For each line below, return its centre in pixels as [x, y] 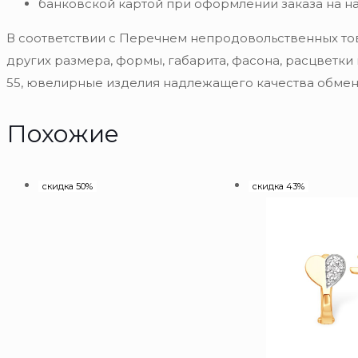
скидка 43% [279, 187]
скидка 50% [68, 187]
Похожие [63, 134]
